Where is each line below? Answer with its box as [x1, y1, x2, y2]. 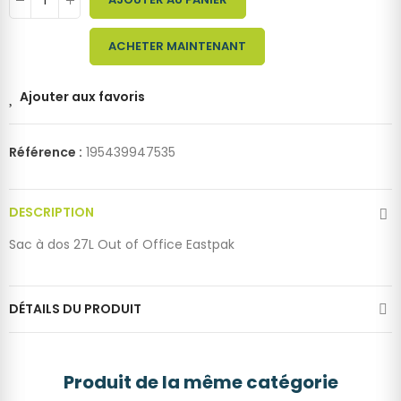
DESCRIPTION [9, 203, 94, 222]
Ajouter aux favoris [20, 88, 145, 107]
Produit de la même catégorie [63, 370, 338, 396]
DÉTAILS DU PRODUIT [9, 300, 141, 319]
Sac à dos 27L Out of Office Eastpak [9, 235, 235, 254]
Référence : [9, 143, 85, 162]
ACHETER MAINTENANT [108, 38, 246, 55]
